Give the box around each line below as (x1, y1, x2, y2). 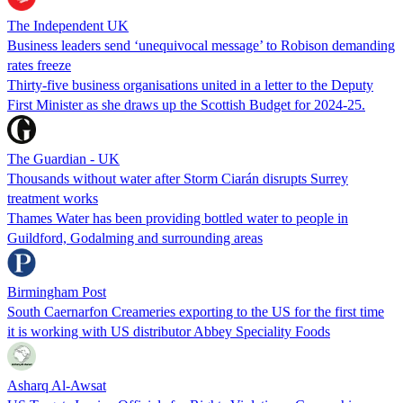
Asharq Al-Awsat (7, 377, 106, 393)
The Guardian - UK (7, 150, 120, 166)
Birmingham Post (7, 283, 106, 300)
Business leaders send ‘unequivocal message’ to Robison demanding (7, 37, 395, 53)
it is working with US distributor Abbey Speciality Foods (7, 323, 330, 339)
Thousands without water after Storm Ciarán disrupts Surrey (7, 170, 348, 186)
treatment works (7, 190, 98, 206)
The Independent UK (7, 17, 129, 33)
